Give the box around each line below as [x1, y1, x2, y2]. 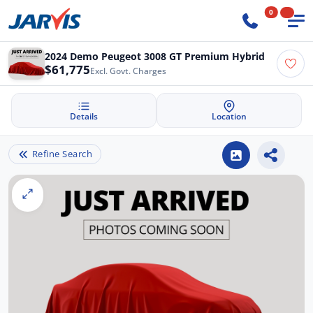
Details [70, 110, 98, 123]
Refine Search [31, 147, 93, 161]
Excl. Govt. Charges [90, 66, 166, 77]
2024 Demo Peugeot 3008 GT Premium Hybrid [45, 50, 265, 64]
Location [212, 110, 247, 123]
